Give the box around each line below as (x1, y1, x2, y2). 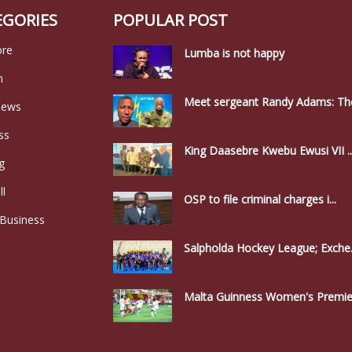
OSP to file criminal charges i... (184, 192, 336, 207)
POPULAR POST (113, 9, 228, 31)
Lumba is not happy (184, 45, 284, 60)
